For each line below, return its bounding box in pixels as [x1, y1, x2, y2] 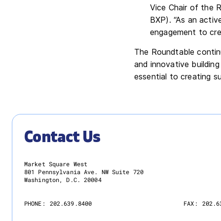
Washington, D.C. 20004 [24, 176, 102, 184]
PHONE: [24, 199, 45, 207]
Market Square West [24, 160, 88, 168]
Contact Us [24, 127, 101, 147]
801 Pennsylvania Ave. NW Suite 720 [24, 168, 144, 176]
